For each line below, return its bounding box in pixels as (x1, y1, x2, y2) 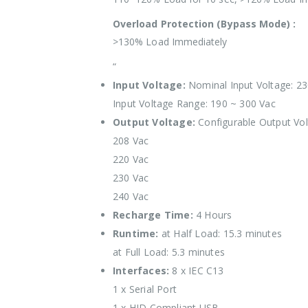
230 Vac (113, 171, 149, 184)
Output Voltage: (113, 115, 195, 129)
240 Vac (113, 190, 149, 203)
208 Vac (113, 134, 149, 147)
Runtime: (113, 227, 159, 240)
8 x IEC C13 (169, 264, 224, 277)
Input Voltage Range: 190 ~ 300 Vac (113, 97, 276, 110)
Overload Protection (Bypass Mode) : (113, 17, 296, 30)
